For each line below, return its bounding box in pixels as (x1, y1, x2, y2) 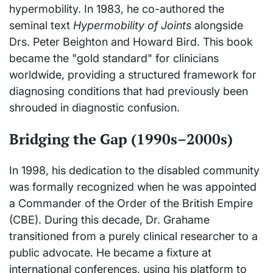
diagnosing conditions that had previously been (9, 85, 248, 98)
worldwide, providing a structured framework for (9, 68, 257, 82)
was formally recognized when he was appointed (9, 180, 257, 194)
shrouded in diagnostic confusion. (9, 101, 180, 115)
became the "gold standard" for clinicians (9, 52, 219, 65)
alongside (191, 19, 243, 32)
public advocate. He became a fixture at (9, 246, 211, 260)
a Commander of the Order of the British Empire (9, 197, 253, 210)
